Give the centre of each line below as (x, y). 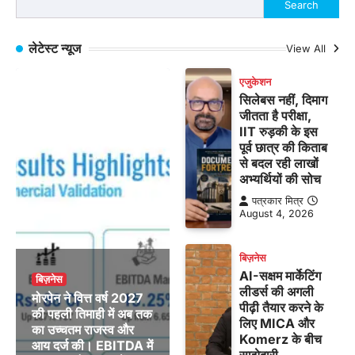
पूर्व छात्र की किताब (284, 148)
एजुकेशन (256, 82)
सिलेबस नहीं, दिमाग (284, 100)
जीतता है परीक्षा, (276, 116)
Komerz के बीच (281, 340)
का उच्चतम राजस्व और (83, 330)
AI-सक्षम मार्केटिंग (281, 276)
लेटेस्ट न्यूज (55, 49)
